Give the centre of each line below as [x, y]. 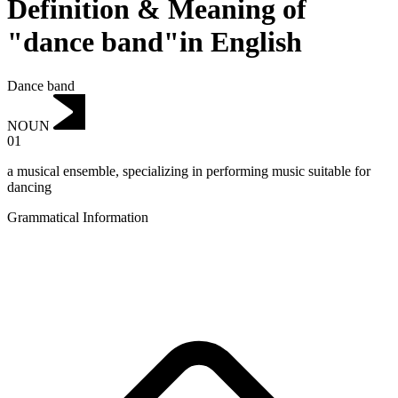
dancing [29, 187]
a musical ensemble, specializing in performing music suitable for [189, 171]
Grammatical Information [78, 218]
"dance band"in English [155, 42]
